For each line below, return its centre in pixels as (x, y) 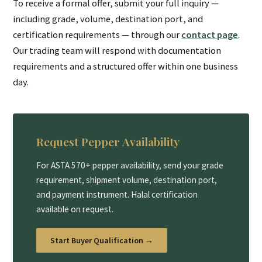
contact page (210, 35)
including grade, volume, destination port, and (108, 19)
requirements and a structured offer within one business (126, 66)
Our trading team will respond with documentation (117, 51)
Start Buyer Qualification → (102, 240)
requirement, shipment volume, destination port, (127, 180)
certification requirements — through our (97, 35)
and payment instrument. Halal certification (117, 195)
